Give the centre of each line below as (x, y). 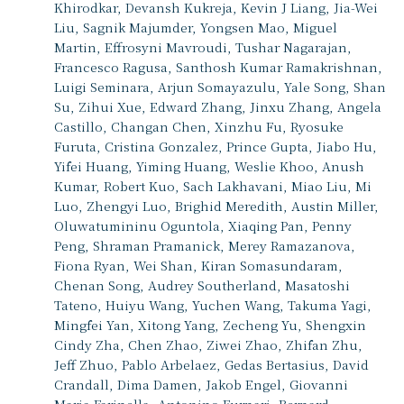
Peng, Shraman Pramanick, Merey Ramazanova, (205, 245)
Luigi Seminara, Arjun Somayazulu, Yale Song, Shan (220, 86)
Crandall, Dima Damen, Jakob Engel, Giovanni (201, 384)
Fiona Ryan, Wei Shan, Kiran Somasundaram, (198, 265)
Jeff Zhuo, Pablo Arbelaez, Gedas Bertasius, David (211, 364)
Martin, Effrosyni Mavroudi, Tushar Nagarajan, (203, 46)
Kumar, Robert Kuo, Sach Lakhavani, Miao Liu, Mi (213, 185)
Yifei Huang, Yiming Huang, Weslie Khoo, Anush (209, 165)
